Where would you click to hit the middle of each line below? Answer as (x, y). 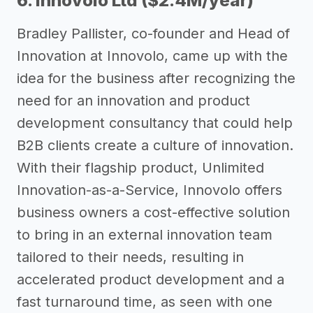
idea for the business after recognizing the (156, 78)
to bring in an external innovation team (145, 234)
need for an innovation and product (133, 100)
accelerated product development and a (151, 279)
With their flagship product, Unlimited (140, 167)
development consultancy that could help (155, 123)
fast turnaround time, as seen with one (145, 301)
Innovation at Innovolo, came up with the (152, 56)
